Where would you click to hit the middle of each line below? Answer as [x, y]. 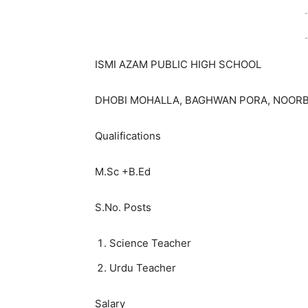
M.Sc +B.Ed [123, 171]
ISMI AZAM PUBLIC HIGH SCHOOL [178, 64]
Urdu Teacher [143, 267]
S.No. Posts [123, 207]
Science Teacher [150, 243]
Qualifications [128, 135]
